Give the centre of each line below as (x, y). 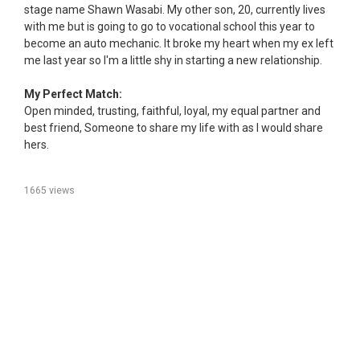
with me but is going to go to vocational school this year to (170, 27)
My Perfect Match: (73, 94)
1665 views (49, 191)
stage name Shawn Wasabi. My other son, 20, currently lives (175, 10)
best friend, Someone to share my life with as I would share (174, 128)
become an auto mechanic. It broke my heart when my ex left (179, 44)
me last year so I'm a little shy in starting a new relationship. (173, 61)
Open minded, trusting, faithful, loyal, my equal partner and (172, 111)
